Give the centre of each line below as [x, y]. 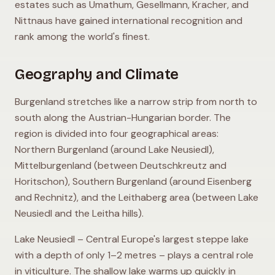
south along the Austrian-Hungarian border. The [123, 118]
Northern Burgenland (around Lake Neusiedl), [114, 149]
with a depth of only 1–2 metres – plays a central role [134, 255]
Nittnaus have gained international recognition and [129, 21]
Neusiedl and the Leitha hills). [79, 213]
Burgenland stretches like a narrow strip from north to [136, 102]
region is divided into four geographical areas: [117, 134]
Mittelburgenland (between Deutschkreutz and [121, 165]
